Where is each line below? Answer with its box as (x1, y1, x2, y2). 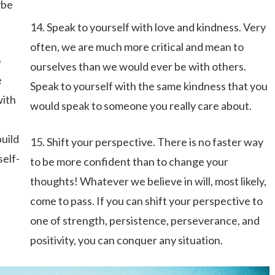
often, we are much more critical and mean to (29, 40, 244, 53)
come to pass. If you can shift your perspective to (29, 194, 263, 207)
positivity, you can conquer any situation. (29, 233, 223, 247)
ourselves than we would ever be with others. (29, 60, 246, 73)
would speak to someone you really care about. (29, 99, 252, 112)
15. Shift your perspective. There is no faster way (29, 135, 263, 149)
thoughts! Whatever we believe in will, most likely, (29, 174, 266, 188)
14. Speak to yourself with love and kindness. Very (29, 20, 266, 34)
